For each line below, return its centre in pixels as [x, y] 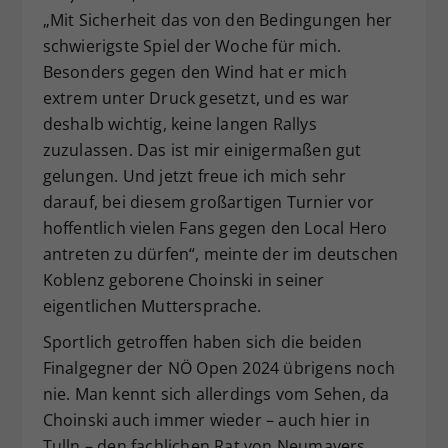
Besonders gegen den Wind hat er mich [194, 72]
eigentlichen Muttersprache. [151, 306]
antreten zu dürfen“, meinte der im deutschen [220, 254]
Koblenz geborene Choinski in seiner [183, 280]
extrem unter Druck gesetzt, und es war [196, 98]
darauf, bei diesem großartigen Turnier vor [208, 202]
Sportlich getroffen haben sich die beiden [202, 342]
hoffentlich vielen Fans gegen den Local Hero [215, 228]
